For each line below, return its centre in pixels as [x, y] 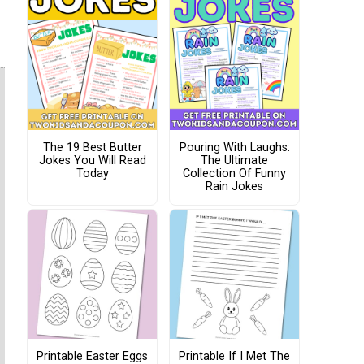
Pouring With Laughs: [234, 147]
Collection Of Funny [234, 173]
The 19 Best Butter [92, 147]
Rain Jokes [234, 186]
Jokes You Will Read [92, 160]
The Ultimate [234, 160]
